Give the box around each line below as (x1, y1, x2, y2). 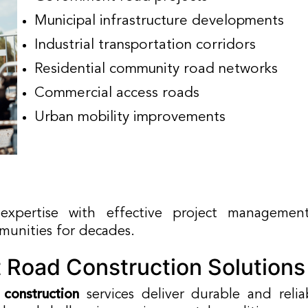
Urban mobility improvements (34, 110, 226, 124)
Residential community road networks (34, 62, 278, 76)
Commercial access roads (34, 86, 200, 100)
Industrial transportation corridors (34, 38, 256, 52)
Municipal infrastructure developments (34, 14, 285, 28)
